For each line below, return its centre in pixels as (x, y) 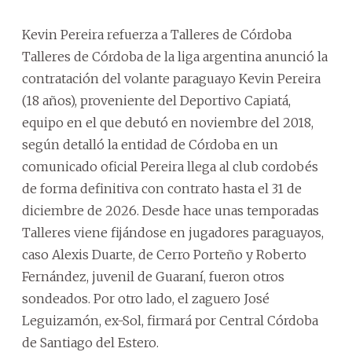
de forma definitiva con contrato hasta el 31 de (162, 189)
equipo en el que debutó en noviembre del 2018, (168, 123)
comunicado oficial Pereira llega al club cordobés (170, 167)
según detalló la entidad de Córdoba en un (150, 145)
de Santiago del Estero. (90, 343)
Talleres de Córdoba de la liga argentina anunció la (175, 57)
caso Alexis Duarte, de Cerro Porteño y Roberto (164, 255)
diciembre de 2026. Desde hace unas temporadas (170, 211)
